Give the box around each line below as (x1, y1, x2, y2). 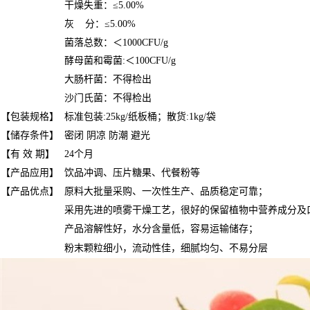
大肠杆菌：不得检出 (64, 74, 152, 84)
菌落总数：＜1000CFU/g (64, 37, 168, 48)
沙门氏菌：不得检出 (64, 93, 152, 103)
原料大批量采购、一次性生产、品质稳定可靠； (64, 186, 268, 197)
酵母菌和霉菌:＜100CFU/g (64, 55, 176, 66)
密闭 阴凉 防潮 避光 (64, 130, 150, 140)
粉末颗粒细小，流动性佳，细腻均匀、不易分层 (64, 243, 268, 253)
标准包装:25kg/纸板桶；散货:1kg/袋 (64, 111, 216, 122)
